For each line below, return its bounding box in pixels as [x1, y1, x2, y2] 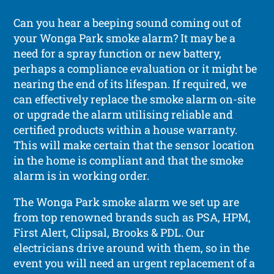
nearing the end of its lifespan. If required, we [13, 76, 247, 91]
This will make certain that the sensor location [13, 137, 255, 152]
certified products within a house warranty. [13, 122, 238, 137]
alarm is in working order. [13, 168, 150, 183]
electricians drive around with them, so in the [13, 240, 250, 255]
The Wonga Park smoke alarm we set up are [13, 194, 240, 209]
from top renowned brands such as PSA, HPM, [13, 209, 251, 224]
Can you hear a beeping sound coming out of [13, 15, 242, 30]
